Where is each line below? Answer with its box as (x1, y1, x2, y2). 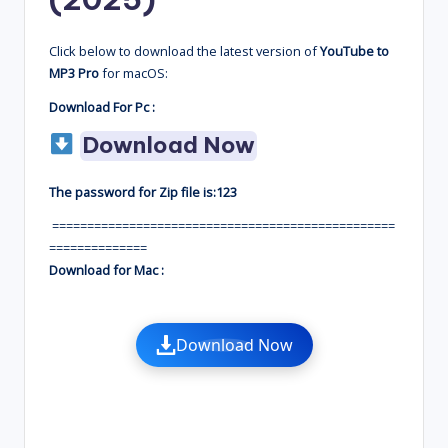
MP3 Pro (49, 64, 99, 83)
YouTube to (320, 42, 389, 61)
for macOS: (99, 64, 168, 83)
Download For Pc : (49, 98, 155, 117)
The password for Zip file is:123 (49, 183, 237, 202)
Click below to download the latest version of (49, 42, 320, 61)
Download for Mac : (49, 261, 164, 280)
